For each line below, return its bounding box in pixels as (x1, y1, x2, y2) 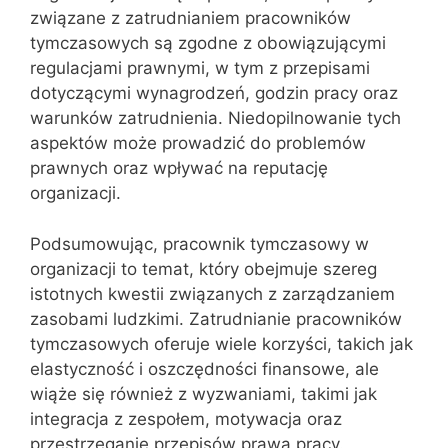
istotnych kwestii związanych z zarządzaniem (30, 283, 395, 304)
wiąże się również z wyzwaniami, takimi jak (30, 383, 377, 404)
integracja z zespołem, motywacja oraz (30, 408, 342, 429)
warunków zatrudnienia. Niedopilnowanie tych (30, 108, 401, 128)
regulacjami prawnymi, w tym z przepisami (30, 58, 370, 78)
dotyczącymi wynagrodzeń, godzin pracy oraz (30, 83, 398, 103)
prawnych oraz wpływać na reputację (30, 158, 328, 178)
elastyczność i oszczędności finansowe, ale (30, 358, 379, 379)
